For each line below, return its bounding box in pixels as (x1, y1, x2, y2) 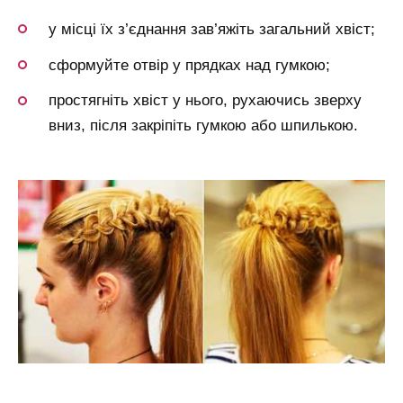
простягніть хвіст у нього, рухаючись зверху (49, 92, 362, 110)
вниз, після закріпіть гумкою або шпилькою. (49, 117, 358, 135)
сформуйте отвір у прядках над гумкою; (49, 56, 330, 74)
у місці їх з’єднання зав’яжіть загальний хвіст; (49, 20, 375, 38)
